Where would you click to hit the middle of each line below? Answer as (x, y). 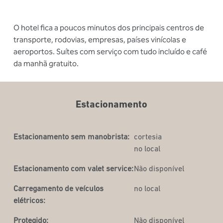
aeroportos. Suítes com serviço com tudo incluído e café (110, 52)
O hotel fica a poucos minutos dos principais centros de (109, 28)
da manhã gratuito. (46, 63)
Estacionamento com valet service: (73, 168)
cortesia (148, 136)
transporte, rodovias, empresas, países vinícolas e (100, 40)
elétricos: (29, 200)
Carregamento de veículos (58, 188)
